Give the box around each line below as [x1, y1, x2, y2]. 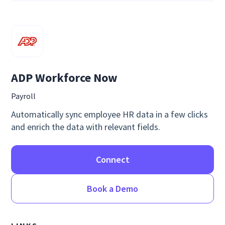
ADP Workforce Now [11, 70, 118, 86]
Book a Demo [87, 183, 138, 195]
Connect [95, 154, 130, 166]
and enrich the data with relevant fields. [11, 121, 161, 133]
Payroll [11, 91, 36, 101]
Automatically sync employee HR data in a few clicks [11, 108, 208, 121]
